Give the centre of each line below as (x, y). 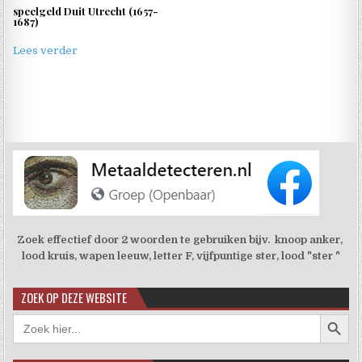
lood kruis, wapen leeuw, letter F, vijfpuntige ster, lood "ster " (181, 256)
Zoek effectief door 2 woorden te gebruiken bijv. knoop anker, (181, 240)
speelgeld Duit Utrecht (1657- (86, 11)
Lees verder (46, 51)
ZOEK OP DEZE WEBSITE (74, 298)
